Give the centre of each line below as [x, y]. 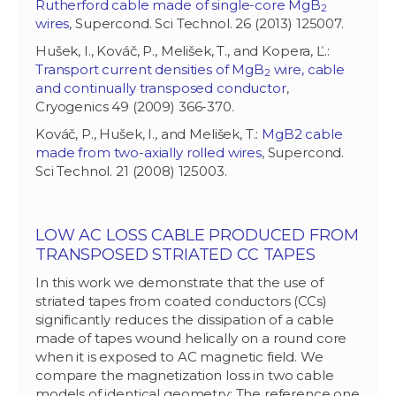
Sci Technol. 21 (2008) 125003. [131, 171]
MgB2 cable [302, 133]
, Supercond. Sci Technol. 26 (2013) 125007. [206, 23]
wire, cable [307, 69]
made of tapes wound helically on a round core [191, 338]
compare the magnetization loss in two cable [185, 375]
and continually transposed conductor [161, 88]
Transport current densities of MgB [150, 69]
